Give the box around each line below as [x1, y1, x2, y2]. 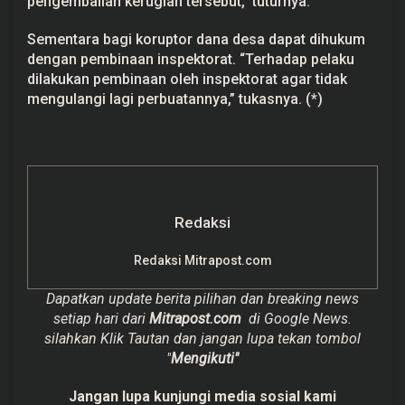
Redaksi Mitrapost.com [133, 252, 272, 268]
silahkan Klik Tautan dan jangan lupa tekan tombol [44, 329, 361, 347]
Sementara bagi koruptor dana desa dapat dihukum [27, 30, 365, 48]
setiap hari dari [53, 309, 149, 327]
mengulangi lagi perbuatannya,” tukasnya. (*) [27, 89, 323, 108]
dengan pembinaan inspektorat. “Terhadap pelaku [27, 50, 354, 68]
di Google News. [241, 309, 352, 327]
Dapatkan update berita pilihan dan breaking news [46, 289, 359, 307]
